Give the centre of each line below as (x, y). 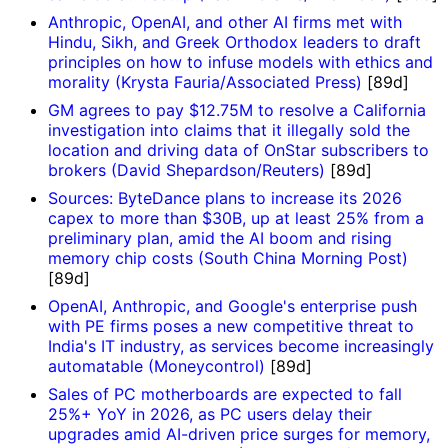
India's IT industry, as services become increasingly (241, 346)
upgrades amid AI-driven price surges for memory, (239, 434)
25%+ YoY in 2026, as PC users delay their (210, 414)
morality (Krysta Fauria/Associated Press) (205, 82)
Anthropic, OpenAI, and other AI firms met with (225, 22)
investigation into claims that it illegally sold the (229, 130)
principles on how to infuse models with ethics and (240, 62)
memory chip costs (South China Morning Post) (228, 258)
